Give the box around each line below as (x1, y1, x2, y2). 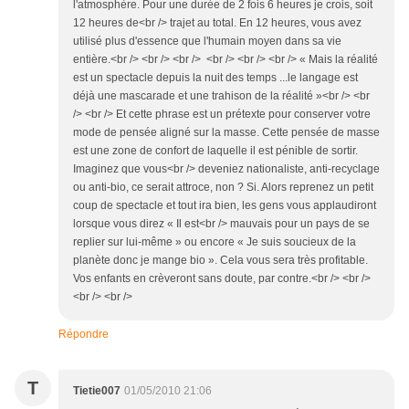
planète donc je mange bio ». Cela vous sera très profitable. (73, 254, 368, 267)
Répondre (58, 328, 109, 341)
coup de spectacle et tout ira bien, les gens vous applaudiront (73, 199, 376, 212)
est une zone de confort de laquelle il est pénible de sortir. (73, 144, 358, 157)
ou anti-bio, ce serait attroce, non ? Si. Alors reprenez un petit (73, 181, 373, 194)
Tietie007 (73, 384, 121, 397)
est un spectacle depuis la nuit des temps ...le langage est (73, 71, 358, 84)
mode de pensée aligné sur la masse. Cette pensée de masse (73, 126, 380, 139)
